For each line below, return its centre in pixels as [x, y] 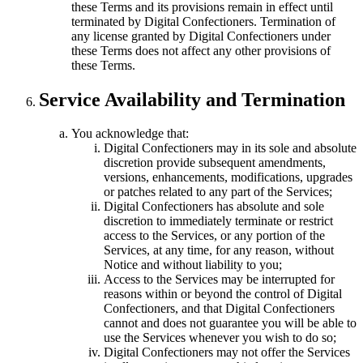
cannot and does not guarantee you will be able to [230, 323]
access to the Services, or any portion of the [214, 236]
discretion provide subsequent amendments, [215, 163]
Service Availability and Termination [192, 99]
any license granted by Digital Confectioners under [201, 36]
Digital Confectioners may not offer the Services [227, 352]
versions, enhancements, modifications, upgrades [228, 177]
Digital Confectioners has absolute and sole [214, 207]
